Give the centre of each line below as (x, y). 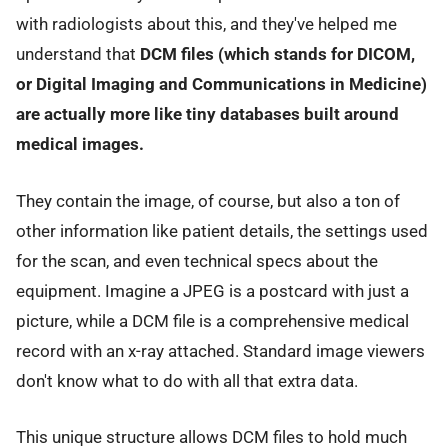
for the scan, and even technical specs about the (197, 260)
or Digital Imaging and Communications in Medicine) (221, 84)
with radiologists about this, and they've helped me (206, 24)
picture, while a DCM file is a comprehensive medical (212, 320)
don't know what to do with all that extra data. (187, 380)
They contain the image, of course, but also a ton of (208, 200)
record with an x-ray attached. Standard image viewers (220, 350)
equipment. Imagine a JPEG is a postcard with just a (212, 290)
